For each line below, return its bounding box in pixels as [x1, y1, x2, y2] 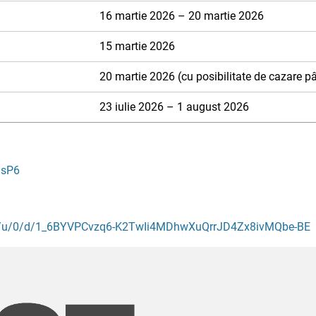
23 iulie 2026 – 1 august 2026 [99, 100, 249, 114]
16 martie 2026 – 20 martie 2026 [99, 9, 264, 23]
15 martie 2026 [99, 39, 175, 53]
